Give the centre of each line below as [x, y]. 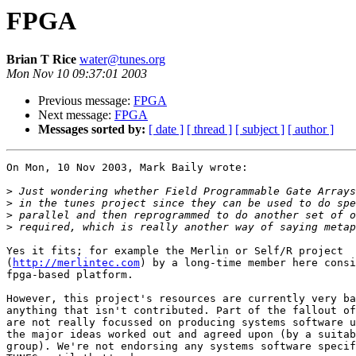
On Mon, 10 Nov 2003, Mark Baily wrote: [127, 168]
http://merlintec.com [76, 263]
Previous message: [86, 101]
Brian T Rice [43, 60]
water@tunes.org [122, 60]
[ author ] [311, 130]
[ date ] [166, 130]
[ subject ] [260, 130]
